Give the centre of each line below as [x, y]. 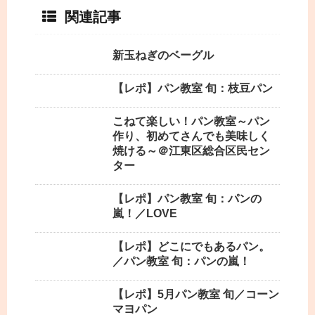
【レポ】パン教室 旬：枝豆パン [193, 89]
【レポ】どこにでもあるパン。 [191, 247]
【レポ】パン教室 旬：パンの [187, 199]
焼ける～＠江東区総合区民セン [191, 151]
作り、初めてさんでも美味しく [191, 136]
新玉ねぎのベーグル [163, 56]
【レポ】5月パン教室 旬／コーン [196, 295]
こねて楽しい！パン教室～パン [191, 122]
